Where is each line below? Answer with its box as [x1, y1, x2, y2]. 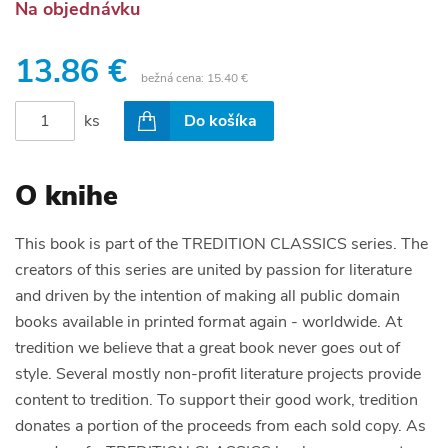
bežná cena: [141, 69, 207, 86]
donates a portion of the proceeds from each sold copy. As [15, 414, 426, 437]
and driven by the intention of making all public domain [15, 284, 400, 307]
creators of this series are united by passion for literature [15, 258, 412, 281]
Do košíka [184, 109, 257, 132]
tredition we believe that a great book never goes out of [15, 336, 400, 359]
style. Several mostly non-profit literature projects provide [15, 362, 421, 385]
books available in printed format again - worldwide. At [15, 310, 402, 333]
